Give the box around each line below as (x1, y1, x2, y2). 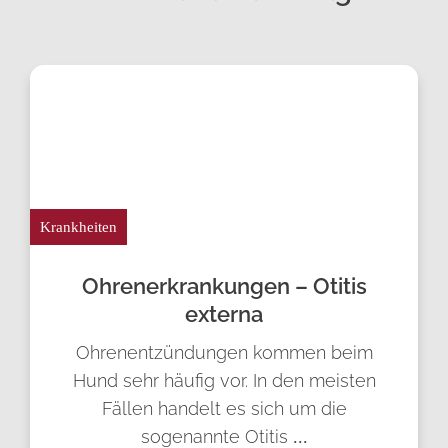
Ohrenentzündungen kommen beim (75, 342, 373, 363)
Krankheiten (40, 219, 117, 235)
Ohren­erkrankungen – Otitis (81, 273, 367, 299)
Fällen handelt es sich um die (101, 398, 347, 419)
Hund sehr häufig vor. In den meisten (72, 370, 376, 391)
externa (185, 301, 263, 327)
